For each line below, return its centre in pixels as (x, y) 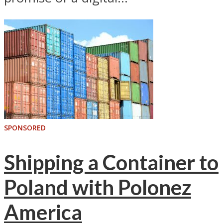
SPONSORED (25, 128)
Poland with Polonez (98, 187)
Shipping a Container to (111, 162)
